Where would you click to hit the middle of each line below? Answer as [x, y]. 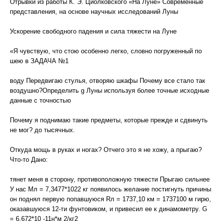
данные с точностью [40, 100]
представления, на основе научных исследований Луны [94, 12]
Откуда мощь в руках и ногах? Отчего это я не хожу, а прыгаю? [106, 150]
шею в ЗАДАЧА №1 [39, 61]
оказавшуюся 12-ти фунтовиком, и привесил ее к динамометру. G [109, 209]
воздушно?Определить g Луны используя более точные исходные [110, 91]
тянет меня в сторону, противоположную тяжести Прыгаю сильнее [110, 179]
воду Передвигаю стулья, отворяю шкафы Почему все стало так [108, 81]
